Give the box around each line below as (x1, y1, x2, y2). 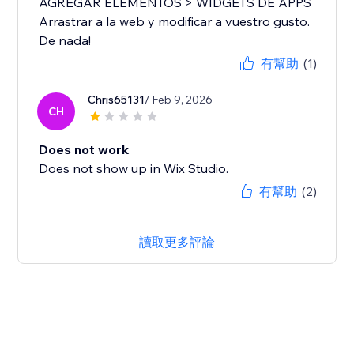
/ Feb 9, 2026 (145, 92, 213, 107)
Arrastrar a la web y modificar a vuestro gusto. (39, 13, 311, 30)
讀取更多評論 (139, 234, 215, 250)
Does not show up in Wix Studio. (39, 160, 229, 177)
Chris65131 (88, 92, 145, 107)
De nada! (39, 32, 92, 49)
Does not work (39, 141, 130, 158)
